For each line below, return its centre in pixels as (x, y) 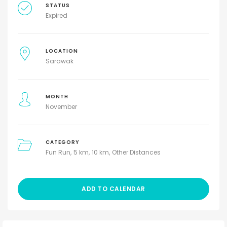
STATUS (58, 5)
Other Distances (136, 152)
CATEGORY (62, 142)
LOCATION (62, 51)
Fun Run (58, 152)
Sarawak (59, 61)
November (61, 107)
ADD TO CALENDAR (113, 189)
